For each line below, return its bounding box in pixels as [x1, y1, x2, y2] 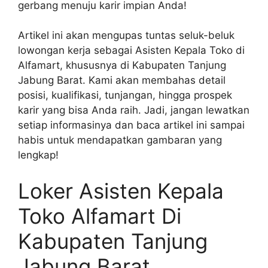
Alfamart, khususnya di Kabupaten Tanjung [18, 59, 226, 72]
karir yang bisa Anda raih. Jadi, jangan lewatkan [18, 104, 249, 117]
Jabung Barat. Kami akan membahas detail [18, 74, 226, 87]
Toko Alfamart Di [18, 203, 181, 229]
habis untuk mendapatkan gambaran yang [18, 134, 222, 147]
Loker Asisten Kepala [18, 178, 224, 203]
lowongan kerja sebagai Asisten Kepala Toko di [18, 44, 245, 57]
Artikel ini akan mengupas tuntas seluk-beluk [18, 29, 234, 42]
